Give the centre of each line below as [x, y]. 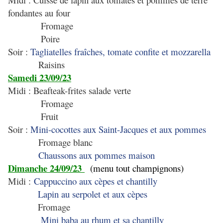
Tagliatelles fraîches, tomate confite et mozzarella [120, 52]
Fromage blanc [50, 142]
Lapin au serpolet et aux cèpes [93, 194]
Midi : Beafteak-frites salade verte [69, 90]
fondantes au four [39, 13]
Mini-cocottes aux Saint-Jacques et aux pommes [118, 129]
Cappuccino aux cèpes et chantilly [96, 181]
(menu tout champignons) [134, 168]
